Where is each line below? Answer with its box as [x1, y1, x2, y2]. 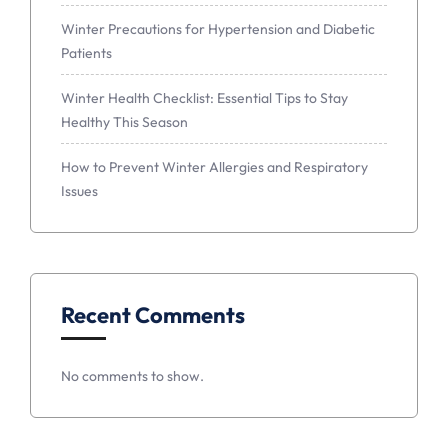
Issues [61, 181, 98, 200]
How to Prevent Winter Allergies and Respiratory [61, 157, 368, 176]
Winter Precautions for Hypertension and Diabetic [61, 19, 375, 38]
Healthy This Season [61, 112, 188, 131]
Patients [61, 43, 112, 62]
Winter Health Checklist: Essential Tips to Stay [61, 88, 348, 107]
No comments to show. [61, 366, 204, 385]
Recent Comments [61, 300, 245, 329]
